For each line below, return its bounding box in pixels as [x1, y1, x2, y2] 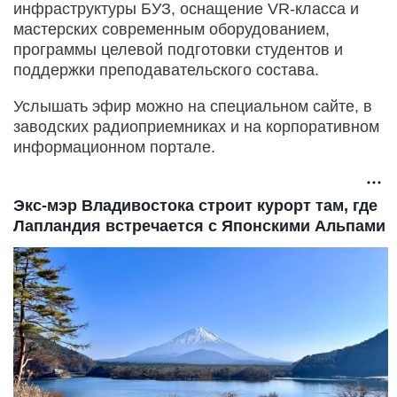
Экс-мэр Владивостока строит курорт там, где [13, 196, 378, 214]
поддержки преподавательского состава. [13, 60, 319, 79]
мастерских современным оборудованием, [13, 19, 330, 38]
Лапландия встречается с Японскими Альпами [13, 216, 385, 235]
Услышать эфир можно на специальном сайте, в [13, 97, 372, 115]
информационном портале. [13, 137, 215, 156]
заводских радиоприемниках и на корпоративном [13, 117, 379, 136]
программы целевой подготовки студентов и [13, 40, 343, 58]
